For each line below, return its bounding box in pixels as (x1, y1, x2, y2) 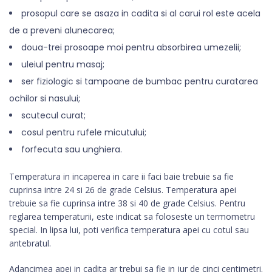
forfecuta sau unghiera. (21, 143, 122, 156)
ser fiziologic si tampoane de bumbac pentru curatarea (21, 75, 258, 88)
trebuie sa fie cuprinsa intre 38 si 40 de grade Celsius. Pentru (9, 197, 245, 209)
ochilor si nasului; (9, 92, 80, 105)
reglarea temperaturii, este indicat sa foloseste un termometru (9, 211, 255, 223)
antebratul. (9, 237, 51, 250)
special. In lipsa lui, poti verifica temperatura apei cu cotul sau (9, 224, 249, 236)
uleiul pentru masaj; (21, 58, 104, 71)
